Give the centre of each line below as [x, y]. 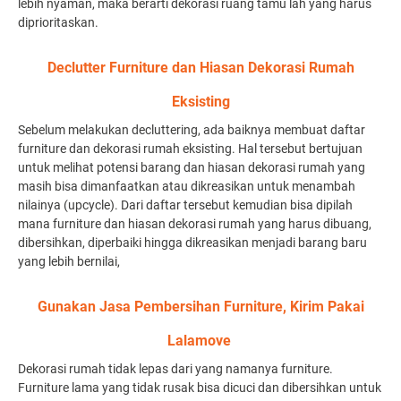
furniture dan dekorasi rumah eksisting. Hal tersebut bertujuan [190, 149]
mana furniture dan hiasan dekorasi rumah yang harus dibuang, [195, 224]
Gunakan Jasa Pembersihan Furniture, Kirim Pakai [200, 307]
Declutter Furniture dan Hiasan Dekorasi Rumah [200, 68]
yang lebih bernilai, [70, 261]
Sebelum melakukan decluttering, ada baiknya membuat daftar [192, 130]
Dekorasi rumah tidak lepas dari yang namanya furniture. [175, 369]
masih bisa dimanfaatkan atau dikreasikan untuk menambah [187, 186]
